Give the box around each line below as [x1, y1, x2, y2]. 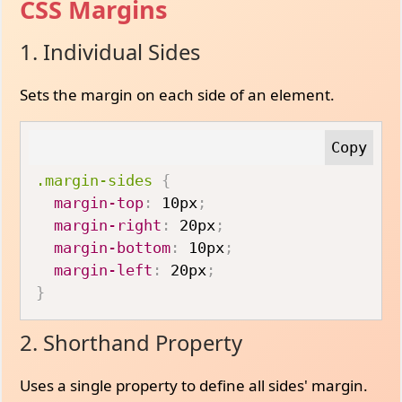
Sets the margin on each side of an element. [20, 83, 336, 105]
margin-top [54, 193, 144, 212]
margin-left [54, 260, 153, 279]
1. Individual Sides [20, 37, 201, 66]
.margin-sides [36, 170, 153, 189]
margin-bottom [54, 238, 171, 257]
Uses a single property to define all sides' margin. [20, 375, 369, 396]
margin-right [54, 215, 162, 234]
